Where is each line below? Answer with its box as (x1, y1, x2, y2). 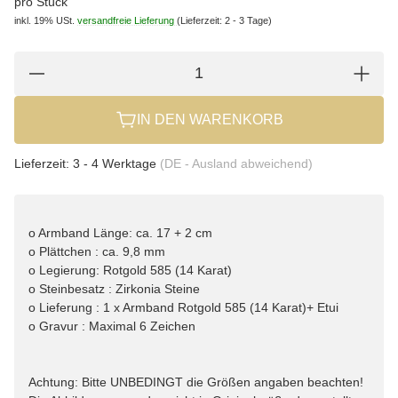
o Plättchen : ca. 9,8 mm (28, 243, 165, 259)
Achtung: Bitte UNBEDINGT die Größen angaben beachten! (28, 374, 363, 389)
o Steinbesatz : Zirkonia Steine (28, 281, 200, 296)
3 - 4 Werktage (73, 155, 160, 171)
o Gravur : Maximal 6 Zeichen (28, 318, 195, 333)
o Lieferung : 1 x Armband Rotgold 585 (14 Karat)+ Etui (28, 299, 338, 314)
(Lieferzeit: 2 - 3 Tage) (177, 14, 272, 26)
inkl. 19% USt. (14, 14, 75, 26)
